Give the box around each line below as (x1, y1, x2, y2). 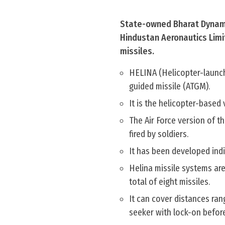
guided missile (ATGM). (129, 81, 210, 92)
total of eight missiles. (129, 176, 210, 187)
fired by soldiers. (129, 129, 188, 140)
